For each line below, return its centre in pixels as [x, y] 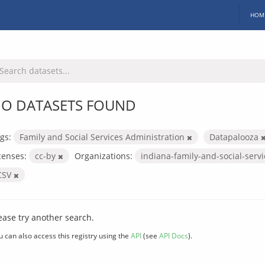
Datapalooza [235, 137]
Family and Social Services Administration [103, 137]
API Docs [174, 235]
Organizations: [104, 156]
